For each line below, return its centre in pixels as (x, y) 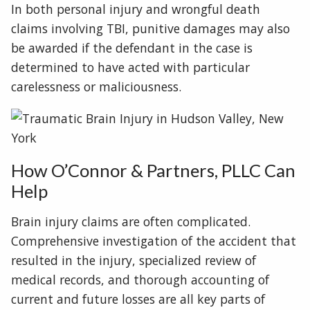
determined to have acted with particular (130, 67)
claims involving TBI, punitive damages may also (151, 29)
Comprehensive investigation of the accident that (154, 241)
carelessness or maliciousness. (96, 87)
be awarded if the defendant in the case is (132, 48)
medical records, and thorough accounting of (140, 280)
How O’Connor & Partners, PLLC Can (153, 170)
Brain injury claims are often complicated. (131, 222)
